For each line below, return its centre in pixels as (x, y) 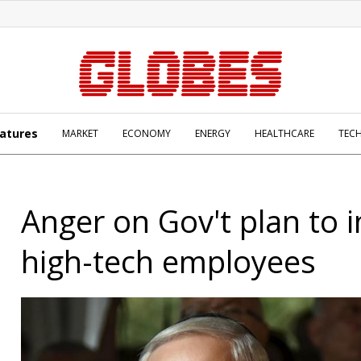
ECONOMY (147, 133)
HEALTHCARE (284, 133)
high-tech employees (168, 261)
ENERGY (213, 133)
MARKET (80, 133)
